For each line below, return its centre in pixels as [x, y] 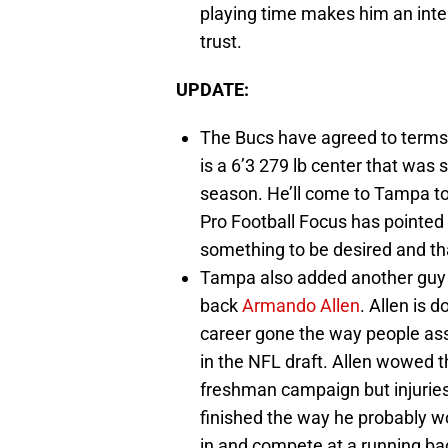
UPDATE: [212, 89]
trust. [221, 41]
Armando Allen [301, 305]
